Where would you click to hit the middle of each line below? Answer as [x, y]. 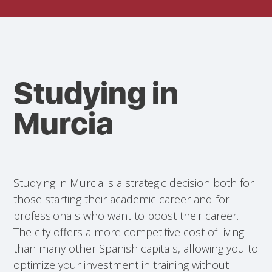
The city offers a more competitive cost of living [129, 232]
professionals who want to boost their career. [126, 215]
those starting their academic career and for [122, 199]
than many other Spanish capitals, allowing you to [136, 248]
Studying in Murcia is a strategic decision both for [134, 182]
